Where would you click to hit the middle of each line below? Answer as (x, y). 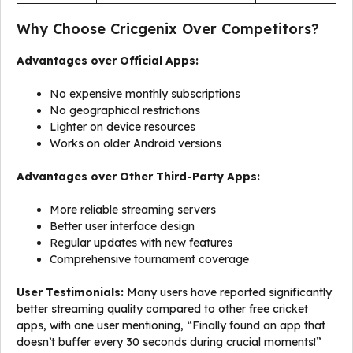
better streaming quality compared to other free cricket (162, 309)
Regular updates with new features (141, 243)
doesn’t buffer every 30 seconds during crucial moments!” (169, 342)
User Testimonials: (70, 292)
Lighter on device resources (123, 127)
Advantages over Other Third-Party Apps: (138, 176)
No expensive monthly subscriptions (145, 94)
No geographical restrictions (125, 110)
